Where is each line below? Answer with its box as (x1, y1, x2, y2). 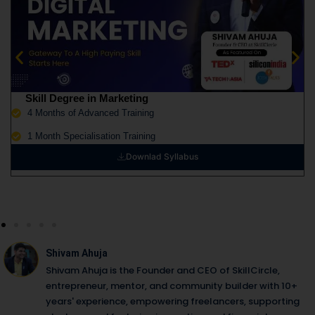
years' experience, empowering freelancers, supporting (46, 295, 300, 309)
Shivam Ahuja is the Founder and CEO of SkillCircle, (46, 264, 280, 278)
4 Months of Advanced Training (27, 108, 154, 119)
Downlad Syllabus (125, 151, 198, 162)
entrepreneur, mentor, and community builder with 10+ (46, 279, 297, 293)
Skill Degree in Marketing (25, 92, 148, 105)
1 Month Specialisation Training (27, 131, 155, 142)
